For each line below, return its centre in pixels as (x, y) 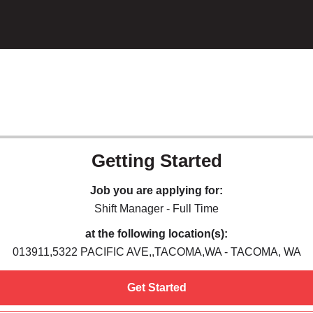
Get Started (156, 287)
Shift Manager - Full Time (156, 209)
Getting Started (156, 161)
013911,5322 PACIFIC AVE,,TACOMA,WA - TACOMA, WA (156, 252)
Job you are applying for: (156, 190)
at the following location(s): (156, 234)
